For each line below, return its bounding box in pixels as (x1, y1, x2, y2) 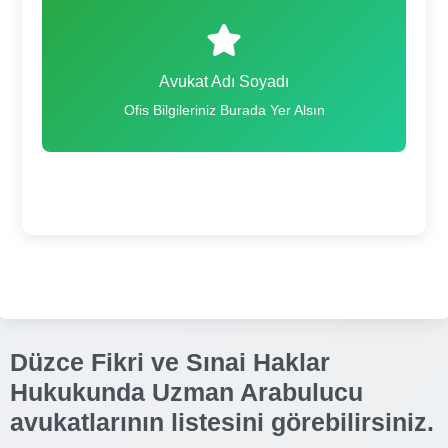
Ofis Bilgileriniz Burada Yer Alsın (123, 101, 325, 118)
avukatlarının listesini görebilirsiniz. (10, 407, 434, 436)
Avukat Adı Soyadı (159, 72, 289, 90)
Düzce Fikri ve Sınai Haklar (10, 347, 330, 376)
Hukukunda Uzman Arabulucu (10, 377, 363, 406)
